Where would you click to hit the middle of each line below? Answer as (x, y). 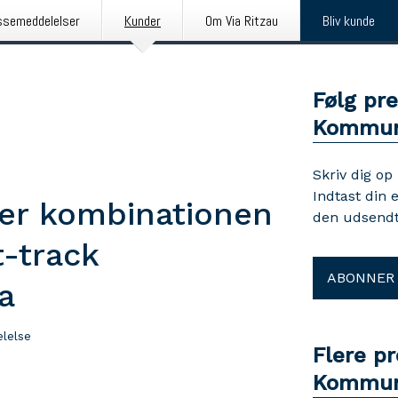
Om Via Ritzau (242, 21)
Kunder (143, 21)
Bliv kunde (349, 21)
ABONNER (361, 278)
